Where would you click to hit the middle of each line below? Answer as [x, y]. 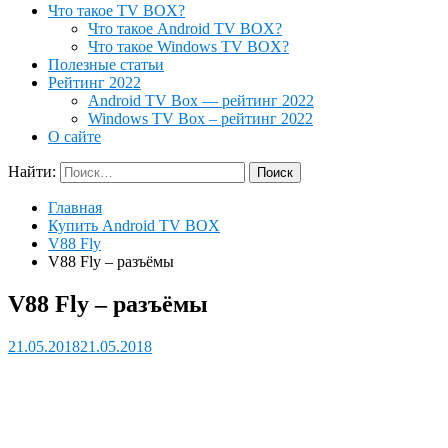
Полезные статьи [106, 64]
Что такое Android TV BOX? [185, 28]
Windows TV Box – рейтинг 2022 [200, 118]
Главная [75, 207]
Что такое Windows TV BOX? [188, 46]
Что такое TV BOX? [116, 10]
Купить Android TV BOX [134, 225]
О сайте [74, 136]
